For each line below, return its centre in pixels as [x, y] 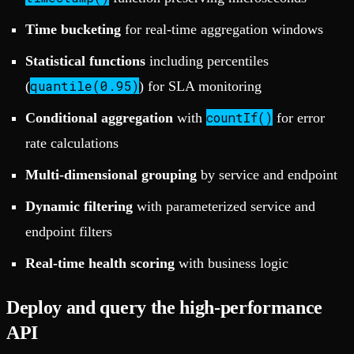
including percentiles [207, 61]
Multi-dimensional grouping [111, 175]
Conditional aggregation [99, 118]
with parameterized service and [224, 207]
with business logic [232, 264]
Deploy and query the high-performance [165, 308]
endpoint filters [69, 232]
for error [299, 118]
